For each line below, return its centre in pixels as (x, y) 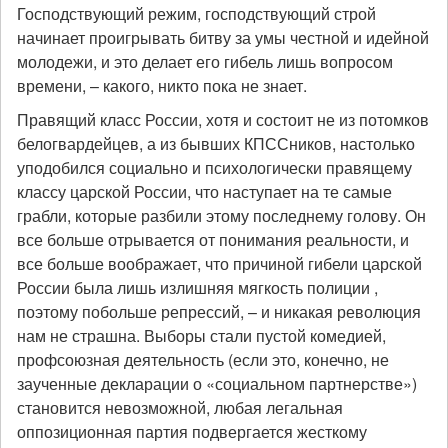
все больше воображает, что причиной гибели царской (219, 263)
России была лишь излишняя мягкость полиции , (197, 287)
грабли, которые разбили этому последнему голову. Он (221, 215)
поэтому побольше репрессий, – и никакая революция (219, 311)
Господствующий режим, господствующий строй (196, 13)
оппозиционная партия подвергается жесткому (192, 431)
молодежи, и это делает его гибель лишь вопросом (205, 61)
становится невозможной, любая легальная (180, 407)
